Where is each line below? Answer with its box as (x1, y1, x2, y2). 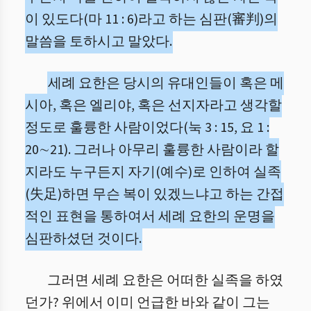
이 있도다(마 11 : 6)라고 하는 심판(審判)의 (25, 10, 278, 29)
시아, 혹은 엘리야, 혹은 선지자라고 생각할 (25, 96, 282, 115)
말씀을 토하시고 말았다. (25, 32, 172, 51)
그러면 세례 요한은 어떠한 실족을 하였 (47, 271, 283, 290)
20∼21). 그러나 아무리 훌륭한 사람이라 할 (25, 140, 279, 160)
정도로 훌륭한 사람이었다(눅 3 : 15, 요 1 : (25, 118, 269, 137)
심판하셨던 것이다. (25, 229, 142, 249)
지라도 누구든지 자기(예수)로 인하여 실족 (25, 162, 281, 182)
